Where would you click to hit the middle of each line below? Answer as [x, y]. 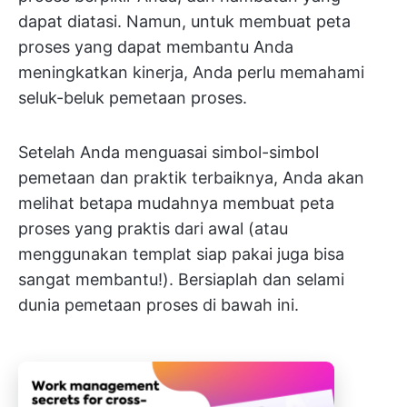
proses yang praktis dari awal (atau [153, 228]
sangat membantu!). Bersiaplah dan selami [181, 279]
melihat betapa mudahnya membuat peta [176, 203]
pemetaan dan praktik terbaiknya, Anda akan [191, 178]
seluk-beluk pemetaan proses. [133, 98]
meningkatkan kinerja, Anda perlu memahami [191, 72]
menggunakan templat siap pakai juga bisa [181, 254]
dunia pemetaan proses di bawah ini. [159, 305]
